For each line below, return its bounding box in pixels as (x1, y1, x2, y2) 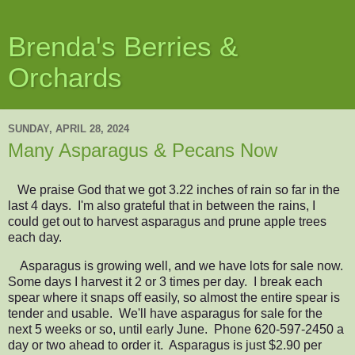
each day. (8, 231, 62, 245)
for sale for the (243, 306, 323, 320)
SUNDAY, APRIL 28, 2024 (8, 122, 129, 135)
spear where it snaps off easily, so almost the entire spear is (8, 290, 340, 304)
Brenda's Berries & (8, 32, 238, 62)
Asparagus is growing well (20, 258, 168, 273)
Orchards (8, 63, 122, 93)
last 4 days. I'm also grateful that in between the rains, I (8, 199, 315, 213)
